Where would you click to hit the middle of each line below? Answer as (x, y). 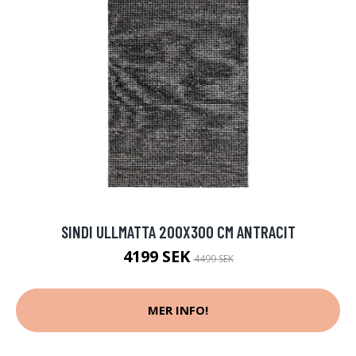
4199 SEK (158, 256)
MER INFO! (178, 310)
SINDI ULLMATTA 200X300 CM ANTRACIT (178, 231)
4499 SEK (213, 258)
